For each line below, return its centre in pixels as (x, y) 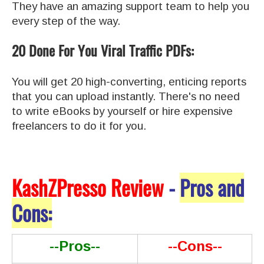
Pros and (212, 188)
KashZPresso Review (88, 188)
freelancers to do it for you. (79, 126)
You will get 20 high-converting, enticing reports (129, 82)
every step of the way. (66, 21)
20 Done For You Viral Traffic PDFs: (103, 50)
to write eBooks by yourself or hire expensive (122, 111)
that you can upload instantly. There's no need (126, 97)
